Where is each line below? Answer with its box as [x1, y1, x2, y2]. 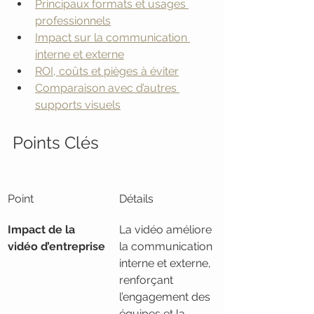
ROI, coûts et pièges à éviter [35, 64, 179, 78]
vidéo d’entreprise [8, 240, 105, 253]
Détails [119, 192, 153, 205]
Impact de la [8, 223, 78, 236]
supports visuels [35, 98, 121, 111]
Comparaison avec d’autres [35, 81, 179, 95]
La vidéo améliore [119, 223, 214, 236]
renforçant [119, 273, 176, 287]
